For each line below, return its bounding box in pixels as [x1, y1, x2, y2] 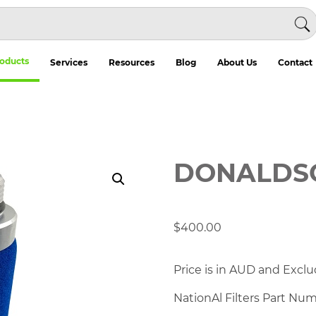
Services [49, 57, 87, 68]
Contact [277, 57, 312, 68]
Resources [108, 57, 154, 68]
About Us [217, 57, 257, 68]
